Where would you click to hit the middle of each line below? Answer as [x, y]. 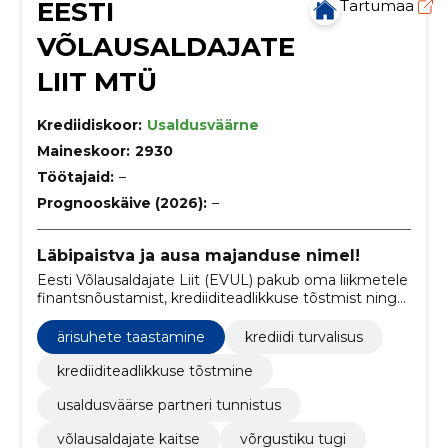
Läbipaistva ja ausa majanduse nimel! [198, 255]
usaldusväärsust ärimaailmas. [136, 333]
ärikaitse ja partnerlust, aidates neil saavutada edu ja [215, 315]
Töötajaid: [75, 177]
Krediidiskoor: [89, 125]
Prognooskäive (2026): [121, 203]
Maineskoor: [83, 151]
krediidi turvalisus [303, 336]
